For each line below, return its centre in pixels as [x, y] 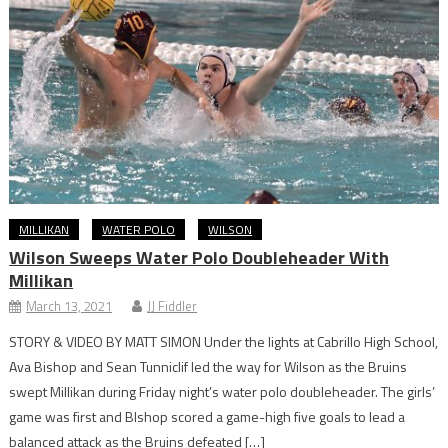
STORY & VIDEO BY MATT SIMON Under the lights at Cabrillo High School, [224, 342]
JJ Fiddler [172, 306]
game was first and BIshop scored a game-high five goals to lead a [207, 417]
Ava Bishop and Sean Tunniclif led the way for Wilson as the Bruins [208, 367]
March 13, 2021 [69, 306]
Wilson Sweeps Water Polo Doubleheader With [199, 258]
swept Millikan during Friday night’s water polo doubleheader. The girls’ [222, 392]
